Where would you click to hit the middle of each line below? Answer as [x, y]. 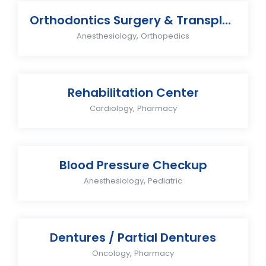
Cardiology [111, 108]
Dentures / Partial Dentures [133, 237]
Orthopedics [165, 36]
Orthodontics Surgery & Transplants [227, 20]
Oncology [111, 253]
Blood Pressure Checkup [133, 165]
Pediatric [165, 181]
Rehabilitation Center [133, 93]
